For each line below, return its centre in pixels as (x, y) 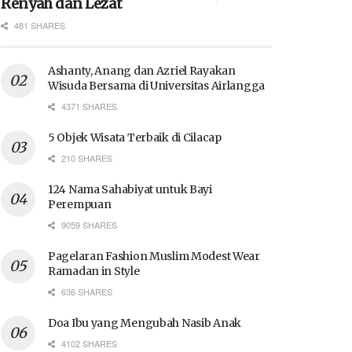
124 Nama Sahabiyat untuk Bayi (130, 189)
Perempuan (80, 204)
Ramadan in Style (94, 271)
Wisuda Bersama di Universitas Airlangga (157, 85)
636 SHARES (86, 291)
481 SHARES (38, 25)
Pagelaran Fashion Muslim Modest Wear (154, 256)
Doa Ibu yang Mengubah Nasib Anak (145, 323)
